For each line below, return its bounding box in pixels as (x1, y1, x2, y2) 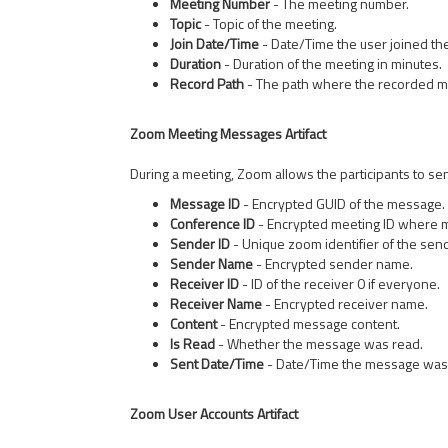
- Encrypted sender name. (253, 253, 413, 274)
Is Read (170, 333, 215, 354)
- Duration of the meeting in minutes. (221, 53, 442, 74)
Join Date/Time (170, 33, 259, 54)
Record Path (170, 73, 244, 94)
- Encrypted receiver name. (262, 293, 428, 314)
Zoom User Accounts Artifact (130, 403, 298, 424)
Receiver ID (170, 273, 239, 294)
